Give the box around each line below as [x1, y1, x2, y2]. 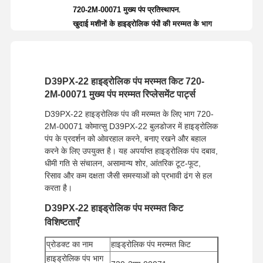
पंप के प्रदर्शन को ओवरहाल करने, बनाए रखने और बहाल [44, 133, 206, 143]
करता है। [44, 183, 72, 193]
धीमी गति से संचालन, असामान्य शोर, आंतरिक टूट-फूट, [44, 158, 201, 168]
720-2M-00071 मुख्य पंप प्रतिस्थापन [73, 5, 179, 14]
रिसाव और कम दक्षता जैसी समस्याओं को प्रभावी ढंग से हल [44, 170, 212, 180]
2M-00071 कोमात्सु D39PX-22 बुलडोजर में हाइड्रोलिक [44, 121, 218, 131]
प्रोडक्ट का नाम [46, 239, 93, 249]
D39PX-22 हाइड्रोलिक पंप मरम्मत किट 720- [44, 76, 204, 86]
